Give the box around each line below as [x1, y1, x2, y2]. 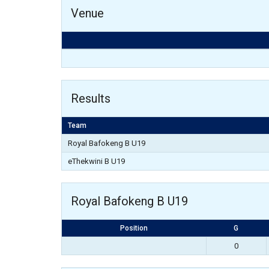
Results [71, 91, 110, 106]
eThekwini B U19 [68, 157, 125, 166]
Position [120, 224, 148, 232]
